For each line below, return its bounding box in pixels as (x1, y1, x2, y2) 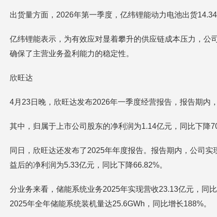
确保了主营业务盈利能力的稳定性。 (10, 49, 134, 58)
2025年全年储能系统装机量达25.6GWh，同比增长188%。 (10, 200, 211, 208)
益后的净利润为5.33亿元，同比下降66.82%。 (10, 161, 167, 169)
